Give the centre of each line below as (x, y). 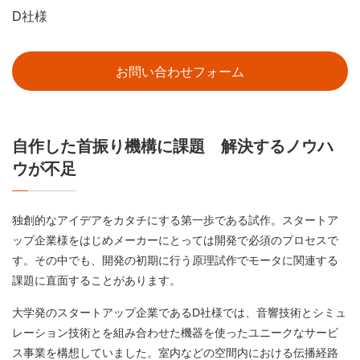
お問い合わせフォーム (180, 72)
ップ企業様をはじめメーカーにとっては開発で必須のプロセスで (175, 241)
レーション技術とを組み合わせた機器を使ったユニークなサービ (175, 333)
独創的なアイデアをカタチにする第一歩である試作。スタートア (175, 221)
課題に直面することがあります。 (96, 281)
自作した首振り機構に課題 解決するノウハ (173, 147)
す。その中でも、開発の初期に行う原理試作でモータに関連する (175, 261)
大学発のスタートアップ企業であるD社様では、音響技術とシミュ (179, 313)
